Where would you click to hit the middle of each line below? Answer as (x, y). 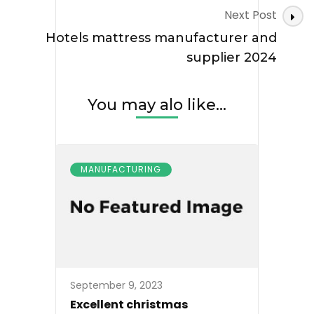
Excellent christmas (129, 304)
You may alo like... (157, 104)
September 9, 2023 (116, 285)
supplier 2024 (232, 57)
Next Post (251, 15)
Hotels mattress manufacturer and (161, 37)
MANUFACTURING (121, 169)
